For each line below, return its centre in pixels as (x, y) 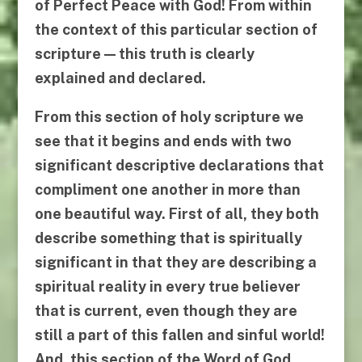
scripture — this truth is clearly (144, 54)
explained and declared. (120, 78)
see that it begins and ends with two (163, 141)
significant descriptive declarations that (179, 166)
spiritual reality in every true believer (167, 287)
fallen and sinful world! (241, 335)
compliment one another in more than (167, 190)
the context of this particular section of (176, 30)
